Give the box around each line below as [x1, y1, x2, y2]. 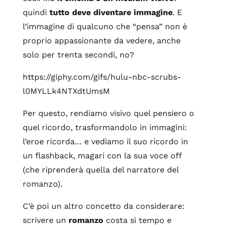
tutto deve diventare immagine [49, 8, 173, 17]
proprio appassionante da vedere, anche [22, 36, 181, 45]
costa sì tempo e [105, 215, 172, 225]
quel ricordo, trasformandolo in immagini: [22, 123, 187, 132]
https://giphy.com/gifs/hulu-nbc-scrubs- [22, 72, 181, 82]
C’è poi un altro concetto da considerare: [22, 201, 185, 211]
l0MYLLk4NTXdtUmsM [22, 86, 110, 96]
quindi [22, 8, 49, 17]
